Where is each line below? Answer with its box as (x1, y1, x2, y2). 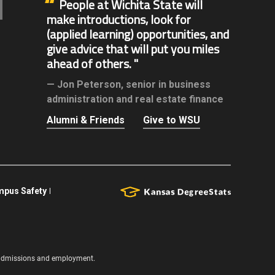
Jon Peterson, (57, 79, 123, 91)
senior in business (126, 79, 211, 91)
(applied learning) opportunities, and (47, 25, 229, 44)
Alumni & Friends (47, 114, 125, 126)
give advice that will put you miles (47, 39, 219, 59)
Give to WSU (143, 114, 200, 126)
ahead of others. (47, 54, 131, 74)
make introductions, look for (47, 10, 191, 29)
